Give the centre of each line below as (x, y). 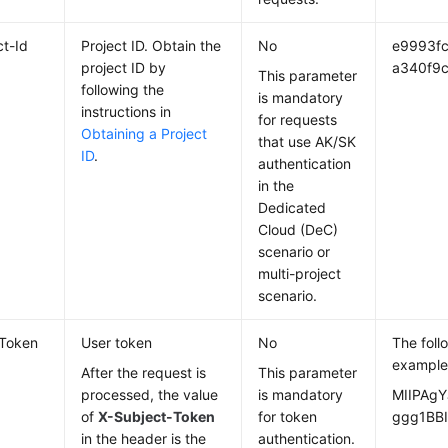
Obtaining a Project (144, 133)
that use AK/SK (307, 141)
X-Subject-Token (157, 416)
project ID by (124, 67)
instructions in (126, 111)
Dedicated (292, 207)
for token (288, 416)
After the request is (144, 372)
